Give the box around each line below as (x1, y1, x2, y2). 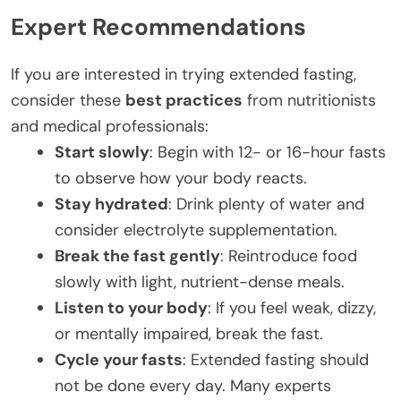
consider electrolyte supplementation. (55, 218, 337, 241)
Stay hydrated (55, 192, 168, 215)
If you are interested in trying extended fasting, (11, 63, 356, 85)
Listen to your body (55, 296, 208, 319)
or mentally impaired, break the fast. (55, 322, 323, 345)
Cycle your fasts (55, 348, 183, 371)
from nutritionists (243, 89, 376, 111)
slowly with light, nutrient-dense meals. (55, 270, 345, 293)
